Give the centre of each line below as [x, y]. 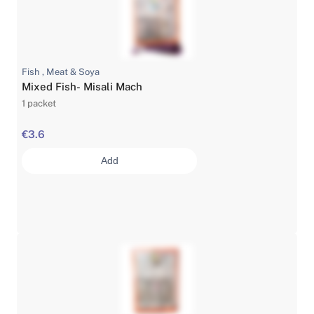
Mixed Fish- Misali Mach [82, 86]
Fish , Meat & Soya [61, 71]
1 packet [39, 103]
